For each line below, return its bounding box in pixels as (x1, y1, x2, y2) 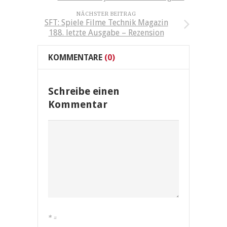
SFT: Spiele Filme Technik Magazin (44, 18, 168, 28)
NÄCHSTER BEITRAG (76, 11, 136, 18)
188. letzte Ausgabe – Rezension (48, 28, 164, 38)
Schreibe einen (48, 85, 120, 98)
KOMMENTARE (48, 53, 102, 63)
